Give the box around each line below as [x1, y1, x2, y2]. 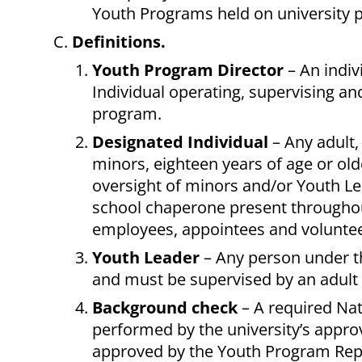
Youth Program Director [92, 59, 284, 82]
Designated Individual [92, 131, 268, 154]
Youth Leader [92, 246, 200, 269]
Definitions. [72, 31, 166, 53]
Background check [92, 297, 238, 319]
